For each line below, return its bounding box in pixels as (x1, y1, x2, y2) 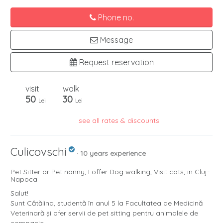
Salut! (10, 189, 28, 198)
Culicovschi (10, 145, 67, 159)
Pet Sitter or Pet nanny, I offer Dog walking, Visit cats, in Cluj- (10, 167, 210, 177)
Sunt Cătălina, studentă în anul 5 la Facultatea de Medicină (10, 199, 203, 208)
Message (98, 35, 133, 45)
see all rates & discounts (79, 116, 159, 125)
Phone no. (96, 12, 134, 23)
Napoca (10, 175, 37, 184)
